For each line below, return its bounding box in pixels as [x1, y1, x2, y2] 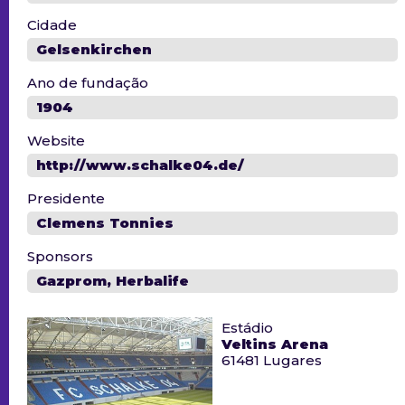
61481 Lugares [221, 352, 322, 370]
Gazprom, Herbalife [36, 272, 189, 290]
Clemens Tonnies [36, 214, 174, 232]
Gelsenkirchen [36, 41, 152, 59]
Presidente [27, 190, 105, 208]
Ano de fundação [27, 74, 148, 92]
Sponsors [27, 248, 93, 266]
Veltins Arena [221, 335, 328, 353]
